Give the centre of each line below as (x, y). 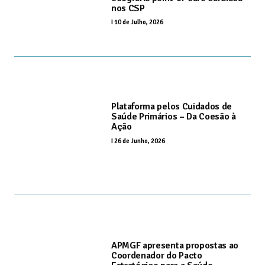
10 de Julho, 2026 (139, 22)
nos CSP (128, 8)
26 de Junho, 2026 (140, 141)
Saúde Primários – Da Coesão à (174, 117)
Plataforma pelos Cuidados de (172, 107)
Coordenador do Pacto (157, 255)
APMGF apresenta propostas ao (175, 245)
